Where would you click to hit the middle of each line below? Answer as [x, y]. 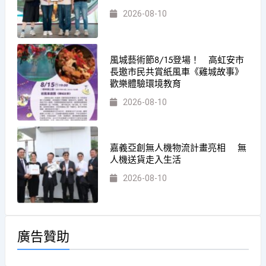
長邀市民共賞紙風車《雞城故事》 [177, 72]
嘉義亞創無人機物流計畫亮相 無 [178, 148]
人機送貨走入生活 [146, 160]
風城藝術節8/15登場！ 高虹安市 [177, 60]
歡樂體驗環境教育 [146, 83]
